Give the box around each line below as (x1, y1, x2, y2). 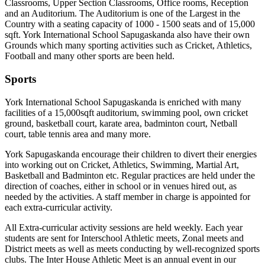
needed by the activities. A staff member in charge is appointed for (5, 191, 250, 202)
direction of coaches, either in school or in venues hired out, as (5, 180, 237, 191)
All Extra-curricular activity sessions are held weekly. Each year (5, 222, 243, 232)
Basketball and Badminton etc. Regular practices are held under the (5, 170, 255, 180)
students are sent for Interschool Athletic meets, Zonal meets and (5, 232, 244, 243)
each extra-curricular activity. (5, 202, 112, 212)
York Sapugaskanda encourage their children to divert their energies (5, 148, 257, 159)
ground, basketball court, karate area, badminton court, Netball (5, 118, 237, 128)
